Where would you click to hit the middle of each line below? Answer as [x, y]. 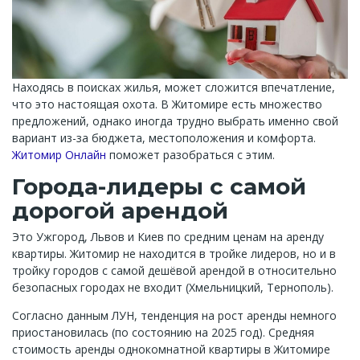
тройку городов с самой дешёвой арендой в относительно [174, 270]
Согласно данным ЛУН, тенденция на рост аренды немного [174, 315]
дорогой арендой [120, 211]
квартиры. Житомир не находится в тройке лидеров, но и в [174, 254]
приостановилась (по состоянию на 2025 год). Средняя [163, 332]
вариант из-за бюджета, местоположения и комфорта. [164, 138]
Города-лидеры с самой [159, 186]
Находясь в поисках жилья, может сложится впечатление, [174, 87]
